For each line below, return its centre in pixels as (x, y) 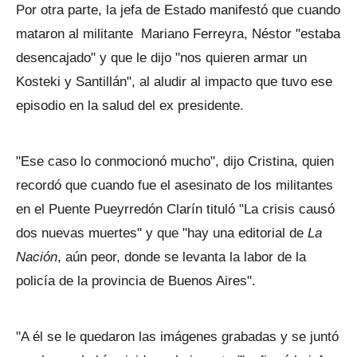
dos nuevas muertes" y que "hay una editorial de (162, 233)
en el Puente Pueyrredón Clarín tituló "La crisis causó (175, 209)
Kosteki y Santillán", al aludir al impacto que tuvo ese (174, 82)
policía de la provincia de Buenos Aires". (136, 281)
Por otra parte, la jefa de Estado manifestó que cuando (178, 10)
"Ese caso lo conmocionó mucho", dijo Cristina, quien (175, 161)
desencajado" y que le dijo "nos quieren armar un (161, 58)
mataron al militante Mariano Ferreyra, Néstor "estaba (178, 34)
